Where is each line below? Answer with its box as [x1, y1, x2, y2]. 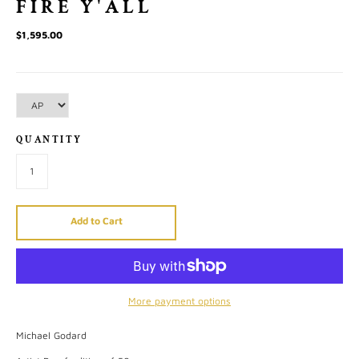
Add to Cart [70, 215, 123, 228]
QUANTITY [16, 132, 83, 146]
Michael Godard [16, 329, 87, 342]
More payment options [128, 295, 231, 308]
